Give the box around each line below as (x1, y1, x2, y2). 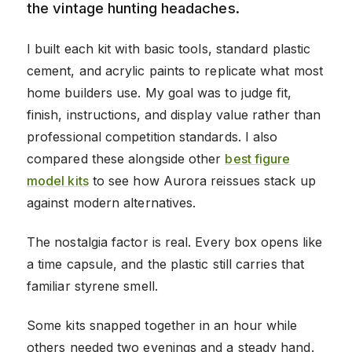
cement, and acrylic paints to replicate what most (27, 62, 323, 79)
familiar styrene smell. (27, 277, 158, 294)
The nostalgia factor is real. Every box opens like (27, 233, 322, 250)
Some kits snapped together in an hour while (27, 317, 298, 333)
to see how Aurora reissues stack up (88, 172, 316, 189)
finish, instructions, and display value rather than (27, 106, 321, 123)
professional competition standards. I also (27, 128, 278, 145)
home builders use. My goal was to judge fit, (27, 84, 292, 101)
